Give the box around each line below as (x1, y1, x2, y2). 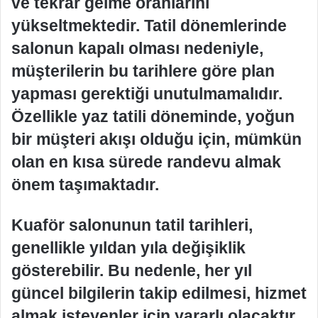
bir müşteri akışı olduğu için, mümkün (11, 129, 302, 148)
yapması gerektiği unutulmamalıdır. (11, 84, 283, 103)
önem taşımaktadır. (11, 175, 159, 194)
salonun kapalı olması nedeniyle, (11, 38, 263, 57)
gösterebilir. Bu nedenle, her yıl (11, 261, 252, 280)
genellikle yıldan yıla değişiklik (11, 238, 246, 257)
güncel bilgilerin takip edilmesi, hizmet (11, 283, 307, 302)
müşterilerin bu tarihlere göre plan (11, 61, 275, 80)
